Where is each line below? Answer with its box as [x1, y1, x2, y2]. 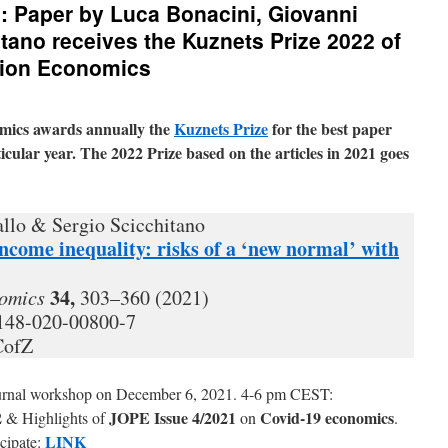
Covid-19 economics [260, 406, 394, 429]
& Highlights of [2, 407, 109, 428]
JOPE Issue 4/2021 [109, 406, 236, 429]
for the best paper [268, 117, 392, 140]
